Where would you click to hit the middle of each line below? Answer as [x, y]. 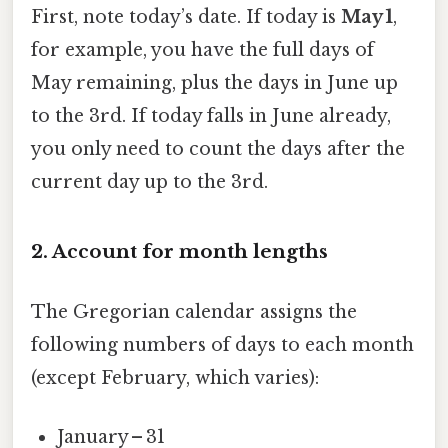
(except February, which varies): [175, 377]
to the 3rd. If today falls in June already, [211, 115]
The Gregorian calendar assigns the [194, 311]
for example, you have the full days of [202, 49]
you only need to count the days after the [218, 148]
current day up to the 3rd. [149, 181]
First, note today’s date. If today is [186, 16]
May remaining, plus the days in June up [214, 82]
